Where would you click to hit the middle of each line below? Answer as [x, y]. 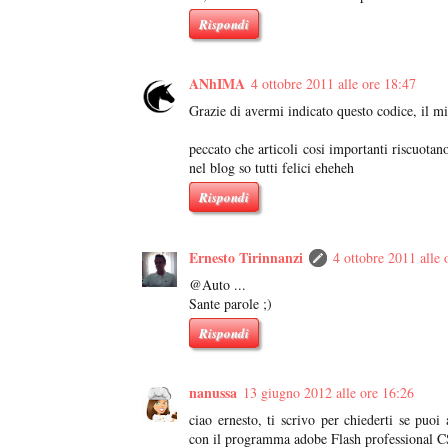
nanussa [213, 393]
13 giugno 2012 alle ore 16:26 [328, 393]
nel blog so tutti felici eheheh [271, 168]
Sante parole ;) [230, 303]
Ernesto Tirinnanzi [246, 257]
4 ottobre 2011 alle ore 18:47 [333, 84]
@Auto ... [217, 284]
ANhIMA [217, 84]
